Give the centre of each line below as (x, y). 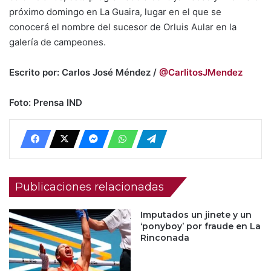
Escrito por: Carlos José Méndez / (84, 72)
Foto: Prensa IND (46, 103)
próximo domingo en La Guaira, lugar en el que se (115, 12)
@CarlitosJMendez (201, 72)
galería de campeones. (57, 42)
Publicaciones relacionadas (90, 187)
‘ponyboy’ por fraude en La (201, 226)
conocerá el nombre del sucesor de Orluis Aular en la (123, 27)
